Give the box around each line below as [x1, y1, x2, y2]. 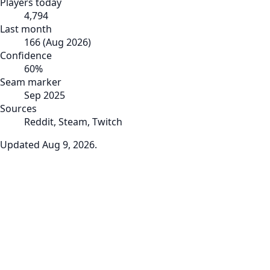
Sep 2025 [24, 88, 65, 102]
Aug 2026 [46, 35, 88, 49]
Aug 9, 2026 [42, 137, 95, 151]
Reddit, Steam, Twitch [24, 115, 122, 128]
